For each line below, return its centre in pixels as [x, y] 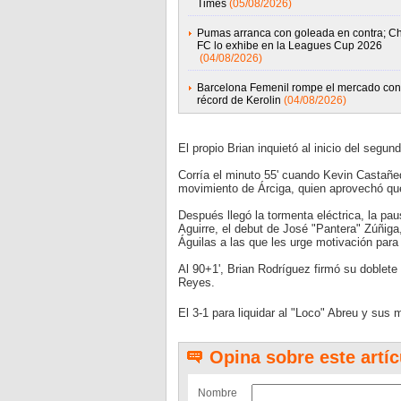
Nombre [217, 393]
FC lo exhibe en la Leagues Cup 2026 [289, 46]
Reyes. [196, 282]
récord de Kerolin [239, 100]
